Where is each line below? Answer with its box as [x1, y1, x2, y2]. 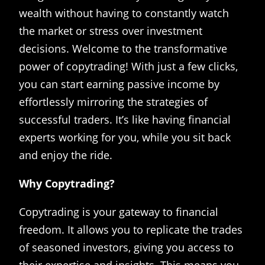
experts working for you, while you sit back [19, 130, 231, 145]
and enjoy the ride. [19, 148, 112, 163]
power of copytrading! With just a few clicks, [19, 59, 238, 74]
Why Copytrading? [19, 176, 115, 191]
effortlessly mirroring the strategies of [19, 95, 208, 109]
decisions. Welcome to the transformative [19, 41, 227, 56]
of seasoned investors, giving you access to [19, 240, 234, 255]
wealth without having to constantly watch [19, 6, 229, 21]
